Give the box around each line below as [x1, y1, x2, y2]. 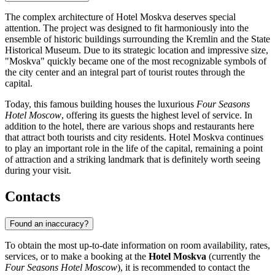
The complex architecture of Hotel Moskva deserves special [5, 11, 236, 22]
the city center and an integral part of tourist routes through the [5, 66, 245, 77]
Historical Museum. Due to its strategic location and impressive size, [5, 44, 268, 55]
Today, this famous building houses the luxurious [5, 98, 196, 109]
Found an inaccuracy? [10, 219, 88, 228]
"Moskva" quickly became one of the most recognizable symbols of [5, 55, 266, 66]
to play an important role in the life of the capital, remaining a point [5, 142, 263, 153]
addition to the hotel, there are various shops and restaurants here [5, 120, 254, 131]
